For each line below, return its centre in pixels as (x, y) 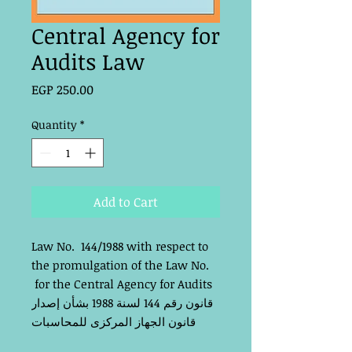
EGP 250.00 (62, 89)
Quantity (54, 124)
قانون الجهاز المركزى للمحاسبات (114, 321)
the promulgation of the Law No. (120, 264)
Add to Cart (126, 202)
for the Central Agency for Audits (122, 283)
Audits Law (88, 61)
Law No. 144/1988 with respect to (120, 246)
